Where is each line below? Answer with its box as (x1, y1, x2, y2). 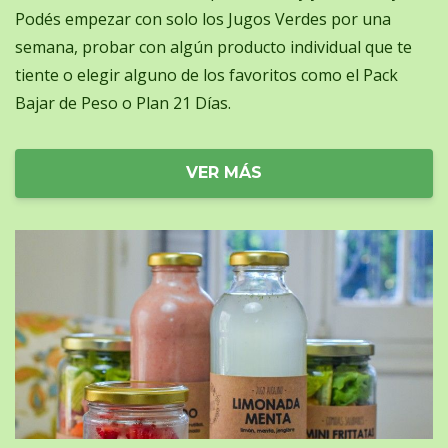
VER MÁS (186, 163, 262, 183)
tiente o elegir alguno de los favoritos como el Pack (15, 63, 398, 86)
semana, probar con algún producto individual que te (15, 35, 412, 58)
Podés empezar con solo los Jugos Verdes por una (15, 7, 391, 30)
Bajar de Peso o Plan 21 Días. (15, 91, 231, 114)
